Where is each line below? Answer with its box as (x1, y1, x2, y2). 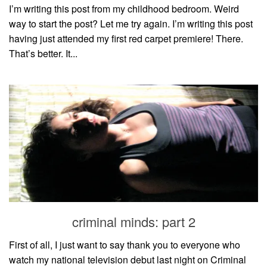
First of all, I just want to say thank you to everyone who (9, 237, 240, 252)
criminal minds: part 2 (72, 212, 195, 231)
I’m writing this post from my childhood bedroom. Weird (9, 1, 239, 15)
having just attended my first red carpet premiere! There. (9, 31, 243, 45)
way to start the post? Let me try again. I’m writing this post (9, 16, 253, 30)
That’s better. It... (9, 46, 77, 60)
